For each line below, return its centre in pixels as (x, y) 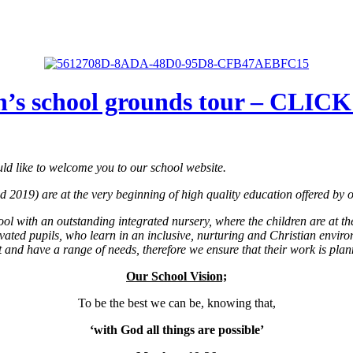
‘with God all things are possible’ (176, 329)
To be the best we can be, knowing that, (176, 303)
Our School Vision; (176, 276)
